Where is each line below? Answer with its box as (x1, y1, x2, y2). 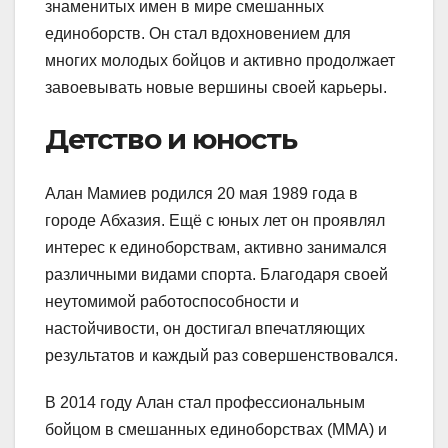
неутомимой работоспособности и (45, 292, 299, 310)
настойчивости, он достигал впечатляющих (45, 319, 365, 337)
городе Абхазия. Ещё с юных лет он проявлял (45, 211, 385, 229)
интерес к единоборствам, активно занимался (45, 238, 387, 256)
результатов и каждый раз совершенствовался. (45, 346, 398, 364)
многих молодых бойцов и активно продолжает (45, 52, 395, 70)
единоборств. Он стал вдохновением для (45, 25, 351, 43)
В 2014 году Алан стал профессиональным (45, 393, 365, 411)
